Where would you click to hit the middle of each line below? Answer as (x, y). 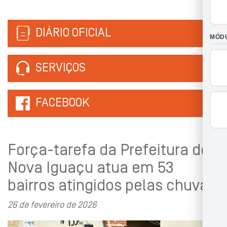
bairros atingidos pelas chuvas (112, 186)
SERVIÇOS (59, 68)
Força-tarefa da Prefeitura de (108, 151)
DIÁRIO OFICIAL (72, 33)
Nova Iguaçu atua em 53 (91, 169)
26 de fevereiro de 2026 (52, 205)
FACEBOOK (63, 103)
